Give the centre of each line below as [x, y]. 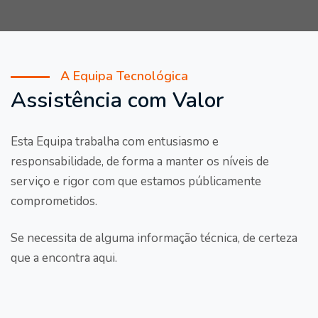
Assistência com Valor [117, 100]
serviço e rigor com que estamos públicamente [136, 181]
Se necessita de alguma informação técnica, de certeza [154, 238]
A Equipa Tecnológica [124, 76]
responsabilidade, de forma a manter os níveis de [140, 161]
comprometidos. [54, 201]
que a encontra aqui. [64, 258]
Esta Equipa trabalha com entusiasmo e [115, 142]
